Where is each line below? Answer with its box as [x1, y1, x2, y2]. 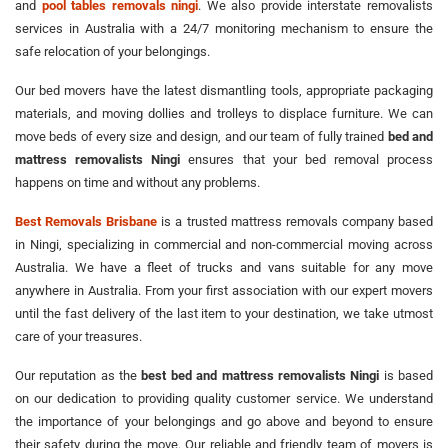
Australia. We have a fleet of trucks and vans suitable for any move [15, 259, 433, 275]
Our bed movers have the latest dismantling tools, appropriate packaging [15, 82, 433, 98]
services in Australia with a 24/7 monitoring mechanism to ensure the [15, 20, 433, 36]
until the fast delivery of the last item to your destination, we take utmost [15, 305, 433, 321]
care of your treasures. [15, 328, 142, 344]
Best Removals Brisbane [15, 213, 158, 229]
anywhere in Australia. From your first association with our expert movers [15, 282, 433, 298]
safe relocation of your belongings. [15, 43, 210, 59]
